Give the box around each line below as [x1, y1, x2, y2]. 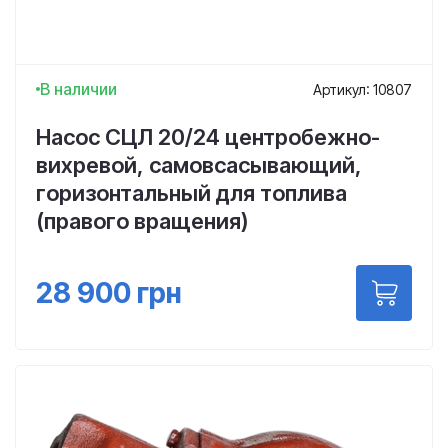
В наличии [40, 79, 117, 99]
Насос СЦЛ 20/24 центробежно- [36, 124, 380, 150]
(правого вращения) [36, 208, 248, 234]
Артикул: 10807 [313, 80, 412, 98]
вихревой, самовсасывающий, [36, 152, 362, 178]
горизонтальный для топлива [36, 180, 347, 206]
